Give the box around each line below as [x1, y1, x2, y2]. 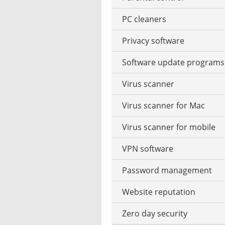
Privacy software [122, 35, 184, 46]
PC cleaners [122, 13, 166, 25]
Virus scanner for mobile [122, 121, 215, 133]
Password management [122, 164, 212, 176]
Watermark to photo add [122, 44, 216, 55]
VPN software [122, 143, 173, 154]
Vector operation [122, 22, 187, 34]
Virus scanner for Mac [122, 99, 205, 111]
